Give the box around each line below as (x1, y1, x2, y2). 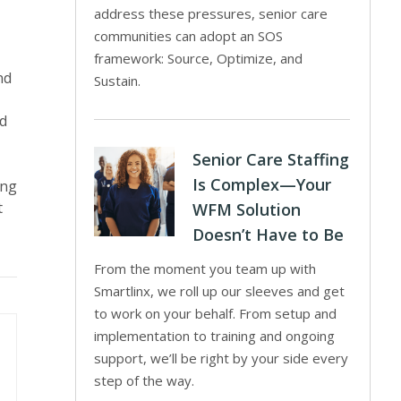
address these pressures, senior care (94, 4, 328, 22)
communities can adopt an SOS (94, 27, 284, 45)
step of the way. (94, 371, 195, 389)
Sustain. (94, 72, 141, 90)
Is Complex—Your (192, 174, 332, 195)
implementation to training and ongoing (94, 327, 336, 345)
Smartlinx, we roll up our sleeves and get (94, 282, 346, 300)
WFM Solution (192, 199, 302, 220)
